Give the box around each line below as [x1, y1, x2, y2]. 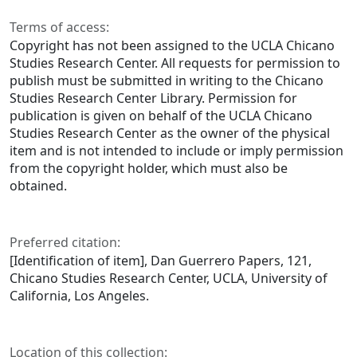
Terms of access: [10, 18, 109, 37]
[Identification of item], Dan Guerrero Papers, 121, [10, 252, 312, 270]
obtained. [10, 177, 67, 195]
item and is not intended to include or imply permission [10, 142, 343, 160]
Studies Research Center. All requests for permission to [10, 54, 340, 73]
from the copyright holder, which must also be [10, 159, 288, 178]
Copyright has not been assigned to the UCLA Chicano [10, 37, 335, 55]
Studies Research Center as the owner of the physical [10, 124, 330, 143]
